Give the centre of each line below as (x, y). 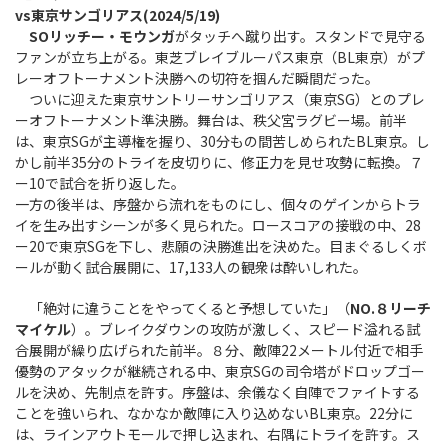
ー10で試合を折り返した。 (100, 183)
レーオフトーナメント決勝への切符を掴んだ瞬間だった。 (197, 78)
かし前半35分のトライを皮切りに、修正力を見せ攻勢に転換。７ (219, 162)
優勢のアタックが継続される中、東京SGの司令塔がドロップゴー (220, 371)
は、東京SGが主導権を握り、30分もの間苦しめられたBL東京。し (222, 141)
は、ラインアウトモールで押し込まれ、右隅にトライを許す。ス (217, 434)
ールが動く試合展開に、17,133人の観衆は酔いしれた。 (191, 267)
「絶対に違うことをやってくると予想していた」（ (182, 308)
